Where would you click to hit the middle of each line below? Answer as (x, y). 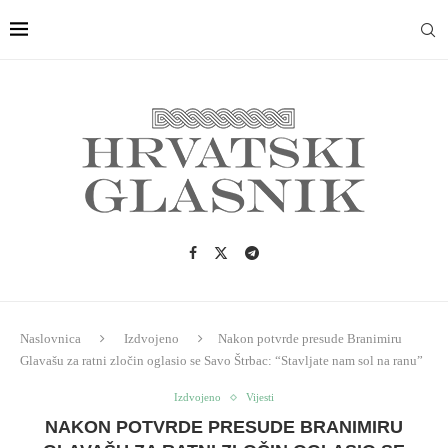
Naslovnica (50, 338)
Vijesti (260, 397)
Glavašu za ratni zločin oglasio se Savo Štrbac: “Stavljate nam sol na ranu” (221, 360)
